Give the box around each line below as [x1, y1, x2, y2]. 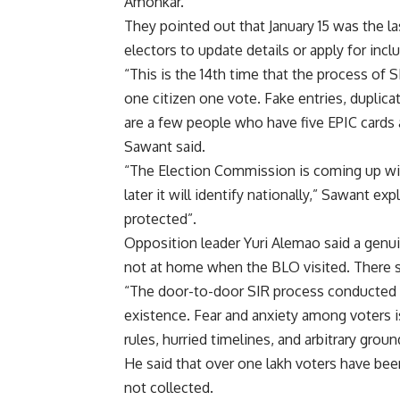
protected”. [124, 210, 197, 229]
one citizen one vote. [124, 89, 265, 108]
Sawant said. [124, 137, 206, 156]
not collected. [124, 379, 214, 397]
